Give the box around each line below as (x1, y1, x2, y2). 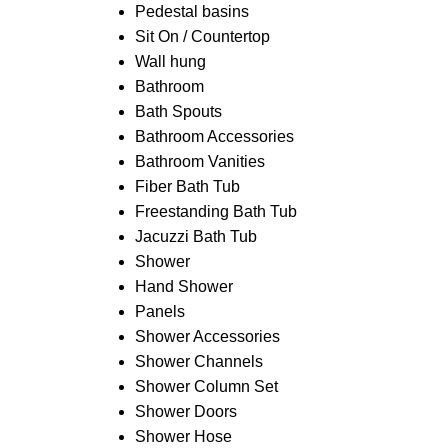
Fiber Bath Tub (134, 178, 240, 195)
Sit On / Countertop (134, 28, 270, 45)
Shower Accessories (134, 328, 280, 345)
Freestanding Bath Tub (134, 203, 297, 220)
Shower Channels (134, 353, 263, 370)
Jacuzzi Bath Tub (134, 228, 257, 245)
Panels (134, 303, 185, 320)
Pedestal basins (134, 3, 249, 20)
